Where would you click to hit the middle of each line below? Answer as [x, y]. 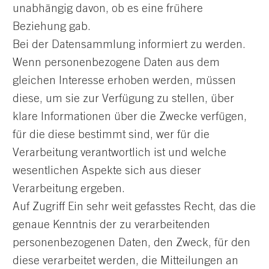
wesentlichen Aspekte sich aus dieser [107, 171]
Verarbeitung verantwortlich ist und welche [119, 153]
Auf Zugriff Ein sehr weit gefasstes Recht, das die [134, 207]
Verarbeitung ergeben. [69, 189]
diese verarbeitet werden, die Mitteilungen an [125, 261]
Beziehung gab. [52, 27]
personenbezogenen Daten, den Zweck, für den [131, 243]
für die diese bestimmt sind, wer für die [111, 135]
